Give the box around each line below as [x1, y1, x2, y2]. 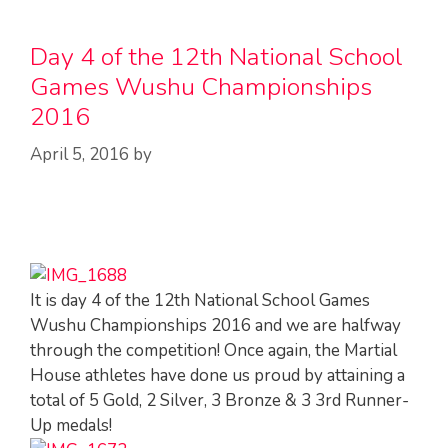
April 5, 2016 [30, 143, 129, 166]
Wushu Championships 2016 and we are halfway [30, 314, 401, 337]
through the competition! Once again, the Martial [30, 339, 397, 362]
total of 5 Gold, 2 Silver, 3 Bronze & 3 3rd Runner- [30, 389, 409, 412]
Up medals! [30, 414, 112, 437]
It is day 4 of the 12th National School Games [30, 289, 370, 312]
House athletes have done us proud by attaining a [30, 364, 405, 387]
